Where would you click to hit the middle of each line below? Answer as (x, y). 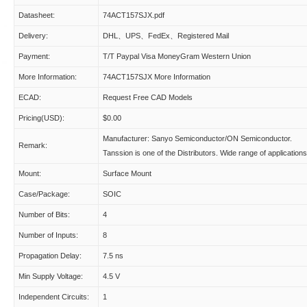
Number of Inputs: (48, 235)
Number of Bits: (44, 214)
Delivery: (33, 36)
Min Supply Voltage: (51, 276)
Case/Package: (44, 194)
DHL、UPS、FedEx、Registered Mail (166, 36)
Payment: (34, 56)
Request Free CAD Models (148, 97)
